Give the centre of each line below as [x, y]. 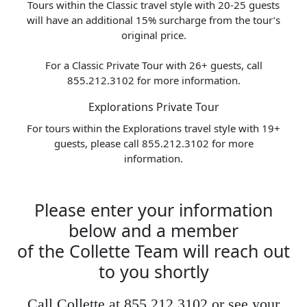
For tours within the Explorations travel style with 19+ [153, 128]
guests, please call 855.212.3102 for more [153, 143]
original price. [153, 35]
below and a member [153, 230]
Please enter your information [153, 209]
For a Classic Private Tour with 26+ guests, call [153, 65]
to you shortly [153, 271]
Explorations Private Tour [153, 107]
